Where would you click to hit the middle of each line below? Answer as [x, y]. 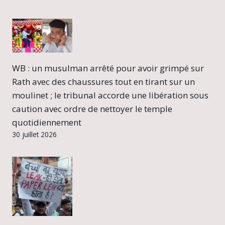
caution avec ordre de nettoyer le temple [92, 109]
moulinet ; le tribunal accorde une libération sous [110, 95]
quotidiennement [47, 123]
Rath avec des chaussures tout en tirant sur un [103, 82]
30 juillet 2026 [34, 135]
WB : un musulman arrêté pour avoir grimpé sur [108, 68]
